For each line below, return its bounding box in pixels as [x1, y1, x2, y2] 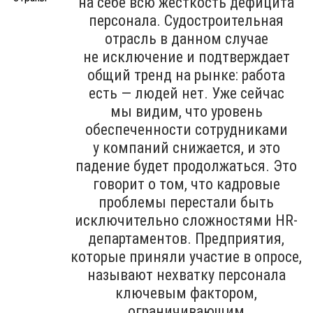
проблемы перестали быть [99, 193, 274, 211]
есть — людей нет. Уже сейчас [88, 84, 284, 102]
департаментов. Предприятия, [88, 229, 284, 247]
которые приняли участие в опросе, [71, 247, 302, 265]
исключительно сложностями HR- [75, 211, 298, 229]
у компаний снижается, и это [92, 138, 280, 156]
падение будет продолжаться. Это [75, 156, 297, 175]
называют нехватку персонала [87, 265, 286, 284]
